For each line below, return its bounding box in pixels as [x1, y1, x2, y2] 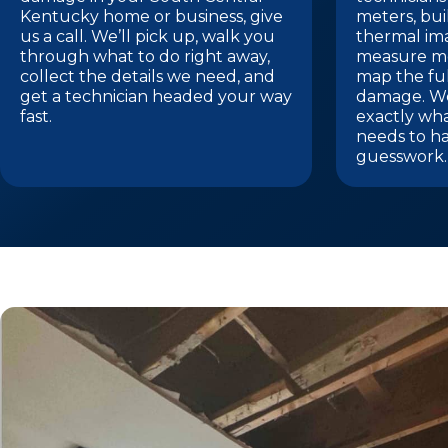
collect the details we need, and [20, 67, 275, 86]
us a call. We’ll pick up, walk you [20, 27, 275, 46]
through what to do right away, [20, 47, 270, 66]
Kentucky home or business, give [20, 7, 283, 26]
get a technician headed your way [20, 87, 292, 106]
